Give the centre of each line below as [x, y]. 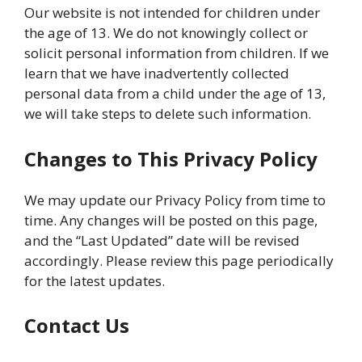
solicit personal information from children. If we [177, 53]
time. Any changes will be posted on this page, [171, 220]
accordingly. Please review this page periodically [179, 260]
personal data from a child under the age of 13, [175, 93]
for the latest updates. [95, 280]
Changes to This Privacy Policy [171, 158]
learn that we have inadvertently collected [157, 73]
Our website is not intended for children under [172, 13]
